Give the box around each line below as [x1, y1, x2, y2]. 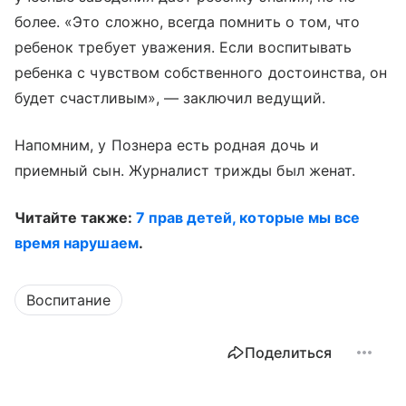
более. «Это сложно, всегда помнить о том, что [14, 13, 361, 31]
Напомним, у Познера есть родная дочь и [14, 136, 319, 154]
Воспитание [26, 291, 111, 309]
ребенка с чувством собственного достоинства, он [14, 63, 388, 82]
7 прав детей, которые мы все [135, 208, 361, 227]
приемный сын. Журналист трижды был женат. [14, 161, 355, 179]
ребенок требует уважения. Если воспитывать [14, 38, 353, 56]
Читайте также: [14, 208, 136, 227]
